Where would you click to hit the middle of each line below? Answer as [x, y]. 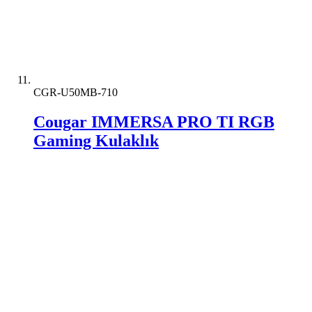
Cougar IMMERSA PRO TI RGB [154, 122]
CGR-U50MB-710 [76, 92]
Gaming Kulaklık [96, 140]
